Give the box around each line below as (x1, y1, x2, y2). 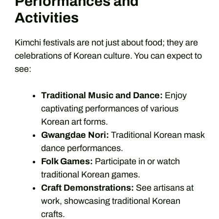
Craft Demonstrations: (41, 182, 134, 193)
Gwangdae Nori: (41, 130, 109, 140)
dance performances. (41, 143, 123, 153)
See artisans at (134, 182, 194, 193)
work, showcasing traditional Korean (41, 196, 180, 206)
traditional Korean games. (41, 169, 140, 179)
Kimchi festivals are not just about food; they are (15, 37, 198, 47)
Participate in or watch (93, 156, 180, 166)
